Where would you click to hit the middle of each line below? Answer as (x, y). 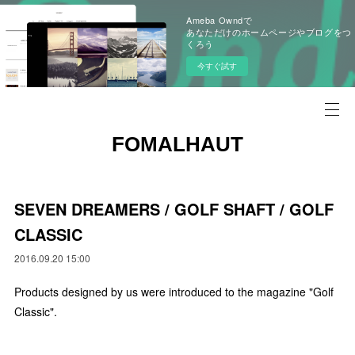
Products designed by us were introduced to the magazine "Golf (174, 292)
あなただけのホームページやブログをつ (269, 32)
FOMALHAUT (177, 144)
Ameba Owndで (219, 20)
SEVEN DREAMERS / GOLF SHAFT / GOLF (174, 209)
